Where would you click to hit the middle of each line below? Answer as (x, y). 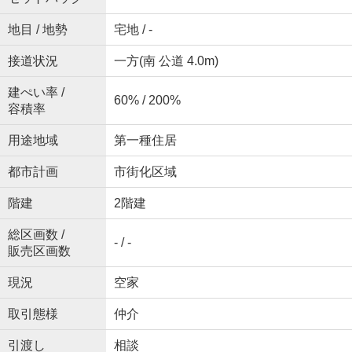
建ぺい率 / (36, 93)
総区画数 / (36, 235)
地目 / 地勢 (37, 30)
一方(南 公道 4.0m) (166, 61)
